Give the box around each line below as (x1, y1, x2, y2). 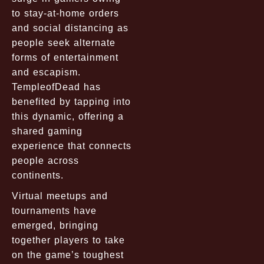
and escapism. (12, 67, 81, 77)
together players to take (12, 235, 125, 245)
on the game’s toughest (12, 249, 124, 260)
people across (12, 155, 79, 166)
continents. (12, 170, 64, 180)
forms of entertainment (12, 52, 118, 62)
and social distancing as (12, 22, 128, 33)
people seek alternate (12, 37, 115, 48)
